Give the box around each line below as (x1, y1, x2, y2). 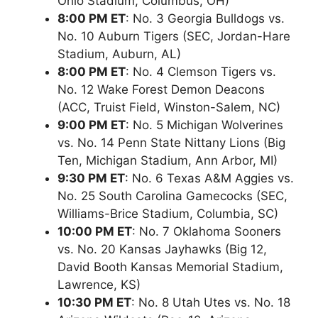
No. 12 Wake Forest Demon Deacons (57, 82, 265, 97)
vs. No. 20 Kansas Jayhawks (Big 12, (57, 241, 267, 256)
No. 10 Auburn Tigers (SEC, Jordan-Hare (57, 28, 290, 43)
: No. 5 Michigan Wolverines (126, 117, 283, 132)
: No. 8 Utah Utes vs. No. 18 (131, 295, 290, 309)
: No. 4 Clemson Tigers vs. (126, 64, 276, 79)
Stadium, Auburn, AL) (57, 46, 181, 61)
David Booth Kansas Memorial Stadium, (57, 259, 283, 274)
